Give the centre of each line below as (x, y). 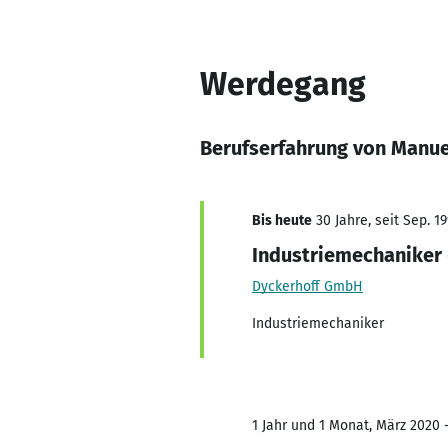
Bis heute (282, 220)
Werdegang (283, 84)
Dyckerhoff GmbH (307, 286)
